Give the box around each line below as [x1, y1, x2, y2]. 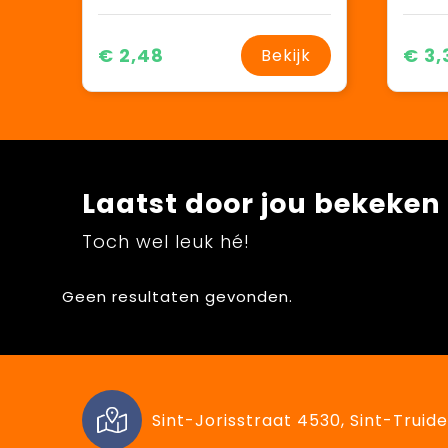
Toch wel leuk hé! [81, 229, 250, 255]
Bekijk [260, 44, 311, 68]
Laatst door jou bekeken [81, 185, 441, 223]
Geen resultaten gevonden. [61, 286, 293, 308]
